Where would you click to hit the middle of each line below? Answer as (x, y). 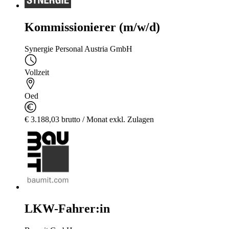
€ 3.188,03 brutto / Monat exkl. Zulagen (89, 119)
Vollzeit (37, 72)
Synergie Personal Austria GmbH (78, 49)
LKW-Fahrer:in (67, 209)
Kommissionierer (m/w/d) (92, 27)
